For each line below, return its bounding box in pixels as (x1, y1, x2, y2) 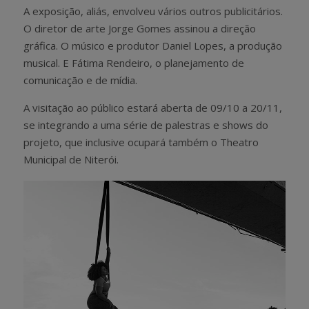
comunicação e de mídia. (23, 72, 137, 87)
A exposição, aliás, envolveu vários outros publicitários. (23, 3, 283, 18)
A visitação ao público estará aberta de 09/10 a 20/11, (23, 100, 282, 114)
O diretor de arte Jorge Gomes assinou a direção (23, 21, 256, 35)
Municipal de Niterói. (23, 152, 119, 166)
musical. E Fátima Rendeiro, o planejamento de (23, 55, 244, 70)
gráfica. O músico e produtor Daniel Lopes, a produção (23, 38, 282, 52)
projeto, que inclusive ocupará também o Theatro (23, 134, 259, 149)
